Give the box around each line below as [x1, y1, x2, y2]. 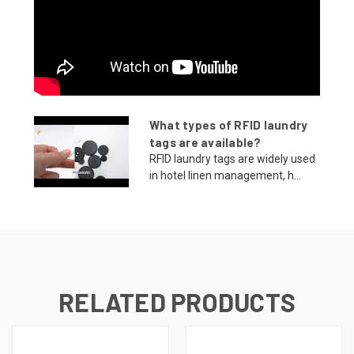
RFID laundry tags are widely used [149, 152, 315, 165]
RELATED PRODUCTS [58, 286, 296, 317]
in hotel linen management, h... [149, 168, 301, 182]
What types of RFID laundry [149, 117, 308, 132]
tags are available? [149, 134, 262, 149]
